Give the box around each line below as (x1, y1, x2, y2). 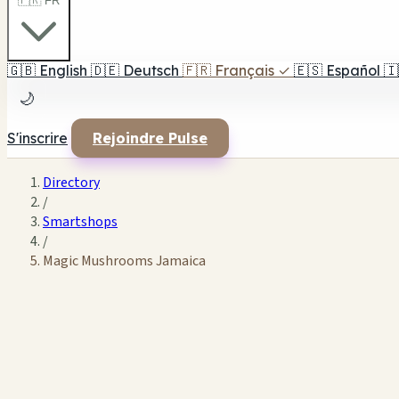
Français (215, 61, 274, 79)
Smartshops (43, 212, 118, 232)
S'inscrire (7, 129, 68, 147)
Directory (43, 173, 100, 192)
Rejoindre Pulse (93, 129, 208, 147)
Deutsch (123, 61, 179, 79)
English (39, 61, 87, 79)
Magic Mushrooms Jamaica (43, 251, 206, 271)
